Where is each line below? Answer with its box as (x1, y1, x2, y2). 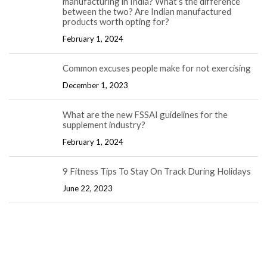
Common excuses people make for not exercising (63, 62, 251, 73)
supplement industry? (63, 119, 145, 130)
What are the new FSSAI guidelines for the (63, 108, 228, 120)
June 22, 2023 (63, 184, 113, 194)
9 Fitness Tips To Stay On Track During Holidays (63, 165, 251, 176)
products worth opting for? (63, 15, 169, 27)
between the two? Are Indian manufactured (63, 5, 231, 17)
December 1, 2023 (63, 80, 128, 91)
